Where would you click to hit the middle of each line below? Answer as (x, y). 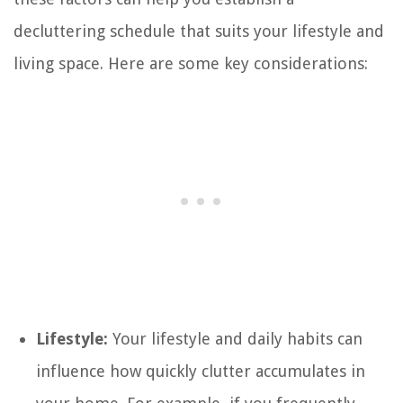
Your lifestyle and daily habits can (235, 338)
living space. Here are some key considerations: (191, 63)
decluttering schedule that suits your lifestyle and (199, 31)
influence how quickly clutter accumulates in (201, 371)
